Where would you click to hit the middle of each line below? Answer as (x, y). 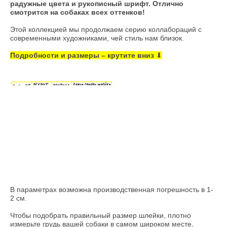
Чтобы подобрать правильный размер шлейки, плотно (101, 215)
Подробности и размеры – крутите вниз (82, 55)
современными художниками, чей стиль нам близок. (98, 38)
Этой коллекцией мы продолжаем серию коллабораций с (106, 29)
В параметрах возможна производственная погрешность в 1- (112, 189)
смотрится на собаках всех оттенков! (78, 12)
